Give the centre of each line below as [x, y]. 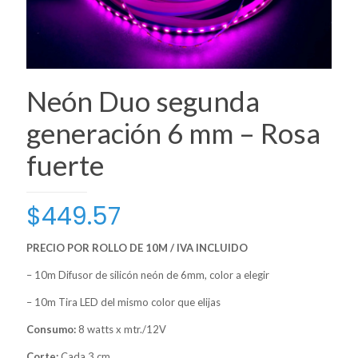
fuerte [65, 164]
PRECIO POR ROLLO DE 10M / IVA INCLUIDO [137, 247]
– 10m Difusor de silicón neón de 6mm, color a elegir [148, 274]
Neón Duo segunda [143, 100]
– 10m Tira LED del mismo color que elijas [123, 302]
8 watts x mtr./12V [121, 329]
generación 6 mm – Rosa [173, 132]
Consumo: [51, 329]
